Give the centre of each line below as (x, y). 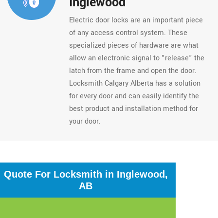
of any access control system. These (128, 33)
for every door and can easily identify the (134, 96)
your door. (85, 121)
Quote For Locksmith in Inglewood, (86, 174)
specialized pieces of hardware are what (134, 45)
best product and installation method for (133, 109)
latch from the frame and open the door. (133, 71)
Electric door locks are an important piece (136, 20)
